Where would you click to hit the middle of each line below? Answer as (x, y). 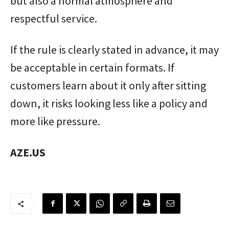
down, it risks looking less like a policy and (109, 103)
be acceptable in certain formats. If (93, 67)
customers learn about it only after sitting (108, 85)
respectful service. (54, 18)
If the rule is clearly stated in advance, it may (114, 50)
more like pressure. (55, 121)
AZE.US (28, 152)
